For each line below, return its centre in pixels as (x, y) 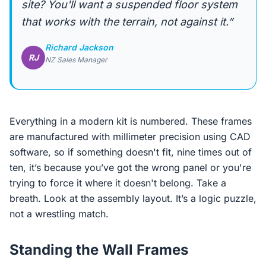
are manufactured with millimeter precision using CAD (130, 137)
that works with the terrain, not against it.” (127, 22)
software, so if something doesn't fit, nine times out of (131, 152)
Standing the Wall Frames (99, 250)
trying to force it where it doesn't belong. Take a (118, 183)
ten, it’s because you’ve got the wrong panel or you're (130, 167)
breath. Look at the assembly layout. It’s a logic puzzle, (133, 198)
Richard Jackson (79, 47)
